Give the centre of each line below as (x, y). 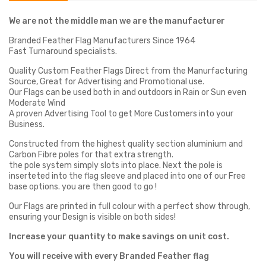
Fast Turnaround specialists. (63, 52)
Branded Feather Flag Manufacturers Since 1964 (102, 41)
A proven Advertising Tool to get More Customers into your (121, 114)
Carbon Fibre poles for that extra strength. (91, 155)
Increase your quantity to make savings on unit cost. (119, 237)
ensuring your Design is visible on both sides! (92, 217)
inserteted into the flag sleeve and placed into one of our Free (127, 176)
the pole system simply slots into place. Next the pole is (116, 166)
